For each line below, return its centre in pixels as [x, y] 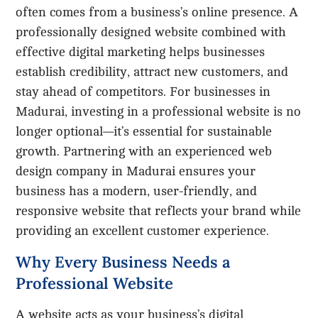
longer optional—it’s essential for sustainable [144, 131]
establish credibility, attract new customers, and [152, 71]
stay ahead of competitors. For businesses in [143, 91]
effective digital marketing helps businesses [141, 51]
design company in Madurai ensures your [136, 171]
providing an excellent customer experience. [143, 230]
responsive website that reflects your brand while [159, 210]
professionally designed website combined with [151, 32]
